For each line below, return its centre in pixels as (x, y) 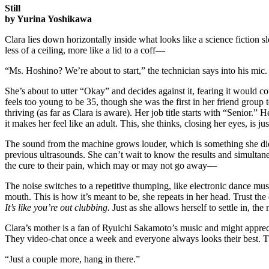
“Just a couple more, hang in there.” (74, 259)
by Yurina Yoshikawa (48, 19)
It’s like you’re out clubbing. (57, 207)
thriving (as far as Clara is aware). (68, 112)
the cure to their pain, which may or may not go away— (111, 165)
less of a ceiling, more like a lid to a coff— (85, 50)
